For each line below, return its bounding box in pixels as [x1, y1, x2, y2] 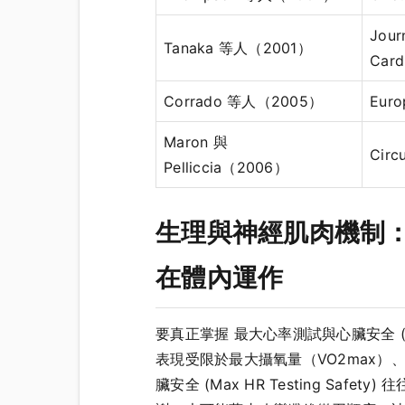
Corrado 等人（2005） [164, 91, 323, 110]
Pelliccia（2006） [164, 157, 288, 176]
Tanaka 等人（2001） [164, 38, 312, 57]
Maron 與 [164, 132, 228, 151]
